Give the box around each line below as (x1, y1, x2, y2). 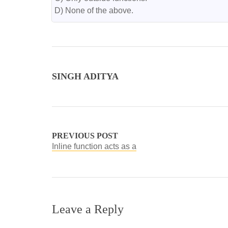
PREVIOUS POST (52, 131, 118, 140)
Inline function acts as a (52, 142, 136, 151)
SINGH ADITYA (52, 71, 119, 81)
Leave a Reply (52, 203, 124, 216)
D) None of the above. (54, 6, 133, 15)
